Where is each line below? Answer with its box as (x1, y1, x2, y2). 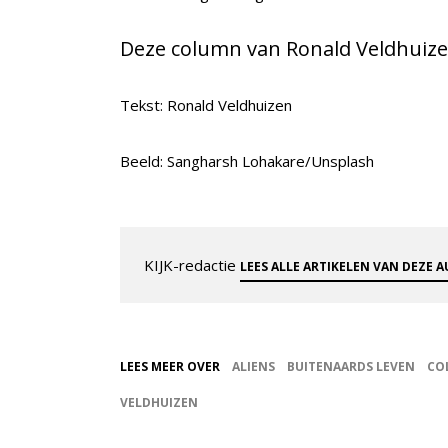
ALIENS (232, 357, 275, 375)
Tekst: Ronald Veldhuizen (120, 94, 292, 115)
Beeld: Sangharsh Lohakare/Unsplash (120, 150, 374, 171)
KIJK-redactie (144, 254, 240, 275)
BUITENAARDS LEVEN (287, 357, 415, 375)
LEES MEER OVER (120, 357, 220, 375)
